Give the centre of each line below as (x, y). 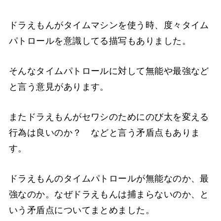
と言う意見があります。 (59, 87)
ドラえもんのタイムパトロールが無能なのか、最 (109, 179)
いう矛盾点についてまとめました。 (82, 210)
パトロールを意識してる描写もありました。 (100, 41)
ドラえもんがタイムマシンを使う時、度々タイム (109, 25)
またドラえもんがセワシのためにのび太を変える (109, 117)
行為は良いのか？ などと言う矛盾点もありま (104, 133)
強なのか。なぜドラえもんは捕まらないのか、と (109, 195)
